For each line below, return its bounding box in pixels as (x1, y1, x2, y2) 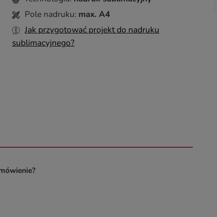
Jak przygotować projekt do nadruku (25, 24, 159, 35)
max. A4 (78, 9, 110, 20)
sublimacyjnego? (12, 37, 75, 48)
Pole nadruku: (25, 9, 78, 20)
